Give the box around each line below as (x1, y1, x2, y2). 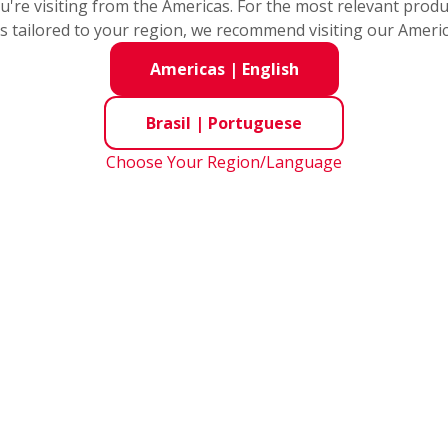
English (241, 57, 299, 80)
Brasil (146, 111, 191, 134)
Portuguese (208, 111, 302, 134)
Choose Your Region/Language (106, 150, 342, 173)
